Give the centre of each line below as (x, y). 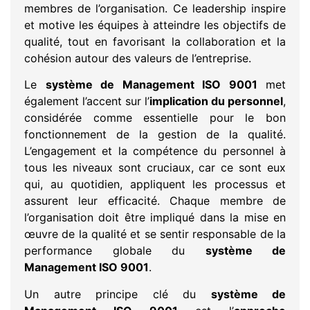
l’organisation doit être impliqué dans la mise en (155, 218)
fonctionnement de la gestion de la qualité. (155, 135)
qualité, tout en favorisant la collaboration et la (155, 42)
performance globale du (115, 251)
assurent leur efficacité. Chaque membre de (155, 201)
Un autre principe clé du (118, 294)
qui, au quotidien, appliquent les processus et (155, 184)
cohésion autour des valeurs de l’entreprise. (138, 58)
